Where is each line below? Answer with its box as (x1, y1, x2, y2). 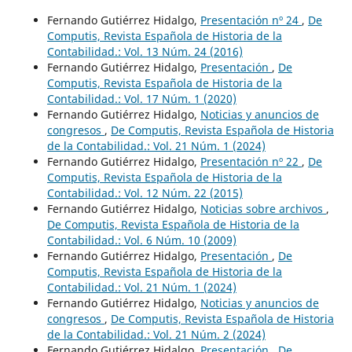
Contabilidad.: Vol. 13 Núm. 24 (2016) (46, 43, 243, 59)
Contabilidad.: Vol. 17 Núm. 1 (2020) (46, 90, 236, 106)
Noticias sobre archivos (200, 200, 326, 216)
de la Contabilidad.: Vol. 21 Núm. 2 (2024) (46, 326, 266, 342)
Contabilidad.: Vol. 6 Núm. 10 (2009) (46, 232, 236, 247)
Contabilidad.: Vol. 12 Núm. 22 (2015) (46, 185, 243, 200)
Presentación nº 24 (200, 12, 302, 27)
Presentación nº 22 (200, 153, 302, 169)
